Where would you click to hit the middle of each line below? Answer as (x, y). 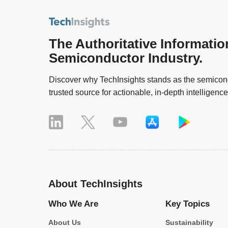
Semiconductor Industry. (126, 58)
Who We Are (73, 204)
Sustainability (190, 223)
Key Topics (188, 204)
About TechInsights (95, 184)
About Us (65, 223)
